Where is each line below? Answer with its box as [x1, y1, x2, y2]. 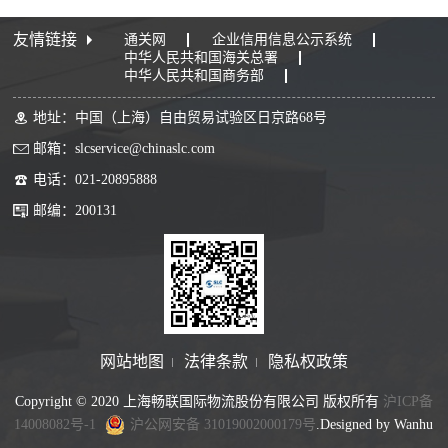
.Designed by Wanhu [316, 417, 434, 433]
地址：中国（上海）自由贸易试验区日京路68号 [33, 110, 328, 126]
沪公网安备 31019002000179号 [130, 417, 317, 433]
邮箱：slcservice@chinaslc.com [33, 140, 216, 156]
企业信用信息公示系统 [212, 31, 353, 47]
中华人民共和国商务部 [124, 67, 265, 83]
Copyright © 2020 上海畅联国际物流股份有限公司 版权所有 [14, 394, 383, 410]
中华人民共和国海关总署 [124, 49, 279, 65]
